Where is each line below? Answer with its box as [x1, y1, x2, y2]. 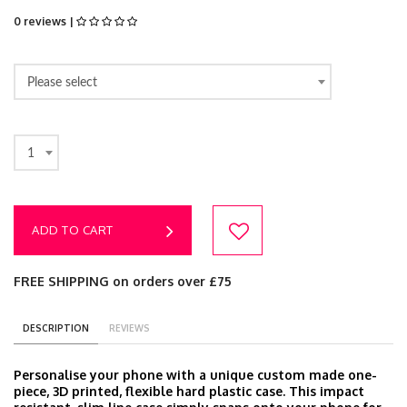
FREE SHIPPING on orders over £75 [14, 273, 232, 289]
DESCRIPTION [23, 323, 89, 333]
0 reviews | [14, 15, 76, 28]
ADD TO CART [32, 223, 114, 237]
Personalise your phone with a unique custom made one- [14, 367, 377, 382]
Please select [27, 75, 97, 88]
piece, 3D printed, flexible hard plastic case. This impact [14, 383, 364, 399]
